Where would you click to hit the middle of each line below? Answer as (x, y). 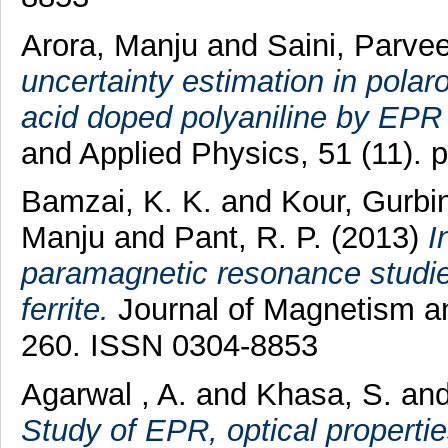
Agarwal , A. (108, 395)
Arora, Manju (109, 45)
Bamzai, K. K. (120, 202)
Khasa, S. (328, 395)
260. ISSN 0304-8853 (169, 346)
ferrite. (64, 310)
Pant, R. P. (252, 238)
